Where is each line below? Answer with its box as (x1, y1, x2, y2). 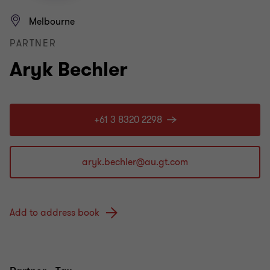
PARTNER (10, 37, 57, 50)
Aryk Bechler (10, 57, 127, 83)
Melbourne (29, 15, 75, 28)
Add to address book (10, 206, 99, 220)
